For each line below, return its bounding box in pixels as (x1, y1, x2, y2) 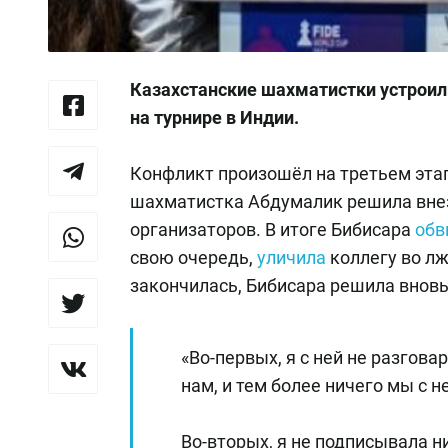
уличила (257, 247, 326, 269)
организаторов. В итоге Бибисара (130, 219, 415, 241)
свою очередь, (130, 247, 257, 269)
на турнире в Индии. (130, 107, 299, 129)
